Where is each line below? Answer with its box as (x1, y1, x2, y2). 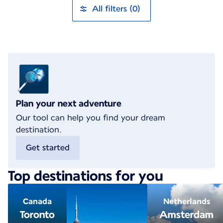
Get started (26, 143, 70, 152)
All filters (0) (92, 4, 141, 13)
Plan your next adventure (16, 98, 121, 109)
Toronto (20, 209, 55, 221)
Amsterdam (159, 209, 214, 221)
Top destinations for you (8, 167, 163, 184)
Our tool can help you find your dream (16, 113, 165, 122)
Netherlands (163, 197, 210, 206)
